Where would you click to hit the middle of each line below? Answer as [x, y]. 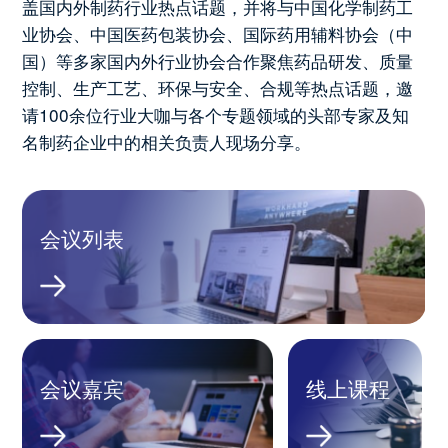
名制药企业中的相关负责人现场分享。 [167, 142]
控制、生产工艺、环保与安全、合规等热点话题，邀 [218, 88]
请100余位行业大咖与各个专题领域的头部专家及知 [216, 115]
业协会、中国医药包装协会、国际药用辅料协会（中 [218, 34]
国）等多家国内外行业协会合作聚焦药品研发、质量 [218, 61]
